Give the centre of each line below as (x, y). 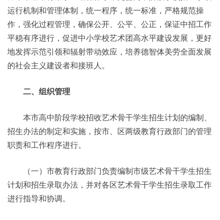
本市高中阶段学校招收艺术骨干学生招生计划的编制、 (110, 118)
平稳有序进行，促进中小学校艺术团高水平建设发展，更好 (110, 38)
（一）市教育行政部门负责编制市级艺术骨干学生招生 (110, 171)
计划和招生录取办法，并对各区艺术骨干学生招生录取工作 (110, 185)
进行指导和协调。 (39, 199)
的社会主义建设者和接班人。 (58, 66)
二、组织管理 (47, 92)
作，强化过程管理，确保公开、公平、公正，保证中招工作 (110, 24)
